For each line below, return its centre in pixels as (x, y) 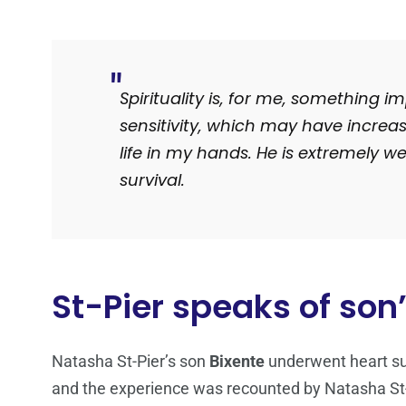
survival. (152, 180)
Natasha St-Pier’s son (130, 362)
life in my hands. (188, 153)
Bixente (237, 362)
